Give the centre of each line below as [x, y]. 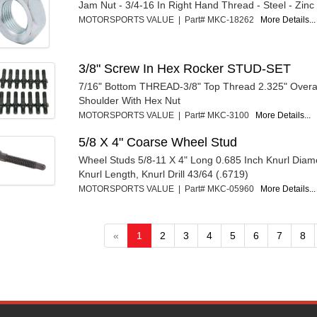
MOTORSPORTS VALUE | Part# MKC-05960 [170, 189]
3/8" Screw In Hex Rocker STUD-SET [185, 69]
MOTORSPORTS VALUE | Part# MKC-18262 [170, 20]
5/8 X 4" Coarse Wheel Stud [158, 143]
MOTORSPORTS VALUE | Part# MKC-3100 [167, 116]
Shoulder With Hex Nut [130, 101]
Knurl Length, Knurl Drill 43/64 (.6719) [164, 174]
